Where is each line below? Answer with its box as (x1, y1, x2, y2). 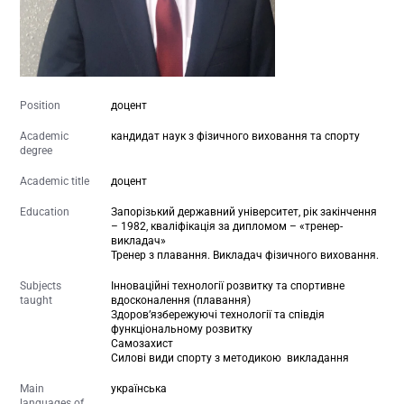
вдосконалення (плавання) (111, 294, 252, 308)
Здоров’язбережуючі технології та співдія (111, 308, 326, 322)
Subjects (20, 280, 62, 293)
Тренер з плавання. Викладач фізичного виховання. (111, 249, 382, 262)
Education (20, 206, 70, 219)
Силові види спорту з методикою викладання (111, 352, 350, 365)
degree (20, 144, 53, 158)
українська (111, 382, 168, 396)
